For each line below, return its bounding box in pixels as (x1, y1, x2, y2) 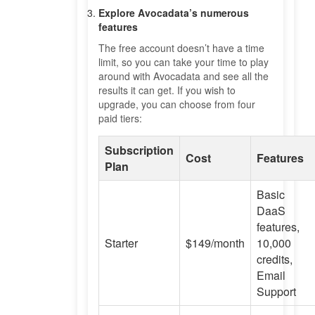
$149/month (186, 234, 245, 251)
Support (257, 283, 296, 300)
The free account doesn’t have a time (98, 40, 264, 55)
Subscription (105, 141, 174, 158)
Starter (105, 234, 138, 251)
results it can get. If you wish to (98, 82, 236, 97)
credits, (257, 250, 292, 267)
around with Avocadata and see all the (98, 68, 269, 83)
